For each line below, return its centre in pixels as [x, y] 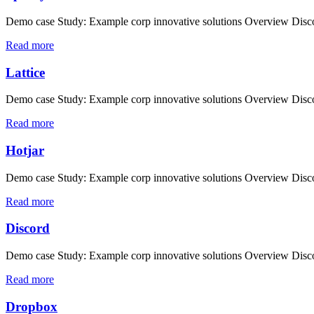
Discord [28, 228]
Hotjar [25, 151]
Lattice [25, 72]
